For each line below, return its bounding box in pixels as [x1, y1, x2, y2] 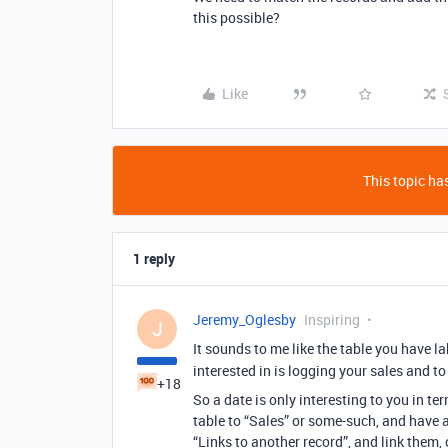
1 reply [133, 249, 175, 268]
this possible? [193, 8, 280, 27]
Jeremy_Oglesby [193, 310, 296, 329]
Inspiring [304, 310, 360, 329]
